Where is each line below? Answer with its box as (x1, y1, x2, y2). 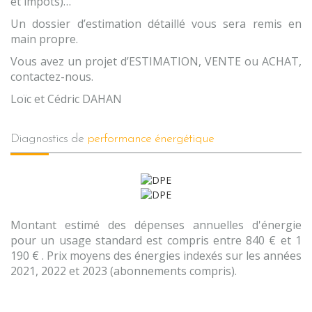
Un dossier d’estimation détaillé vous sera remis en (10, 15, 302, 31)
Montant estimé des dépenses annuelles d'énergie (10, 217, 302, 233)
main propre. (10, 31, 78, 47)
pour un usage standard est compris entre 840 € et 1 (10, 233, 302, 249)
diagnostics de (19, 132, 87, 146)
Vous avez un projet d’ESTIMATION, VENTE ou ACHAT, (10, 53, 302, 69)
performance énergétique (87, 132, 214, 146)
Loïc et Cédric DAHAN (10, 91, 122, 107)
